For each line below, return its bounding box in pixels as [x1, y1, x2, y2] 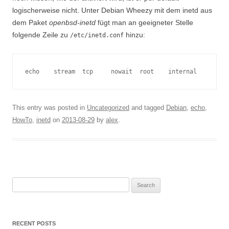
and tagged [129, 104, 166, 111]
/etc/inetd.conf [70, 32, 124, 39]
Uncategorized [87, 104, 129, 111]
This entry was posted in [12, 104, 87, 111]
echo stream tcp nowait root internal [25, 68, 197, 75]
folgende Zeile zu [12, 31, 70, 39]
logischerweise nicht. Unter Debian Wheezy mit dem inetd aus [12, 6, 212, 14]
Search [12, 179, 33, 187]
